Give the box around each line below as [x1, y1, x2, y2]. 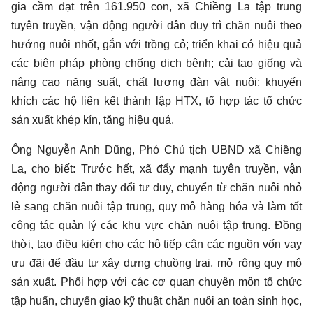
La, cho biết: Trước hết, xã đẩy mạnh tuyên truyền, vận [11, 163, 302, 175]
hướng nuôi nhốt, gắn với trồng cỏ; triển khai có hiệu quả [11, 38, 302, 51]
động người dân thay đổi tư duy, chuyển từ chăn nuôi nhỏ [11, 182, 302, 194]
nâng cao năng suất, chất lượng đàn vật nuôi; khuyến [11, 76, 302, 89]
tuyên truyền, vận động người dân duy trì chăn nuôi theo [11, 20, 302, 32]
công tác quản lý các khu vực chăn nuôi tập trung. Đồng [11, 219, 302, 232]
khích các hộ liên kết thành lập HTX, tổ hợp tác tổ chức [11, 95, 302, 108]
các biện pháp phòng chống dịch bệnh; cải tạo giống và [11, 57, 302, 70]
